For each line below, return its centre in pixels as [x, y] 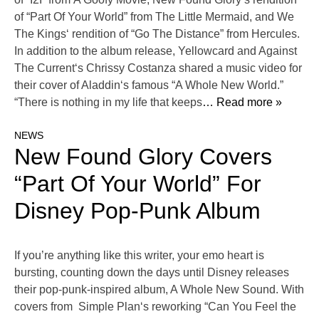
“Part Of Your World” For [138, 184]
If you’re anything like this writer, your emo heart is [139, 256]
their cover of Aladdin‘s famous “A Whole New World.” [149, 85]
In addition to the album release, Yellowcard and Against [156, 51]
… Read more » [242, 103]
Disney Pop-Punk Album [137, 211]
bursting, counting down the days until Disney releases [152, 273]
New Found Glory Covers [143, 157]
